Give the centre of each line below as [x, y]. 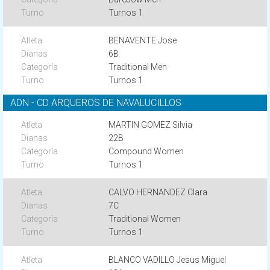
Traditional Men [138, 67]
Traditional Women [145, 219]
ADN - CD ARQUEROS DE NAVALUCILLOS [96, 103]
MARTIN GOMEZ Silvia [151, 125]
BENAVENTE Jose [143, 40]
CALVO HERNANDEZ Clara [158, 192]
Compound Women [146, 151]
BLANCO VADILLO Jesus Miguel [168, 260]
